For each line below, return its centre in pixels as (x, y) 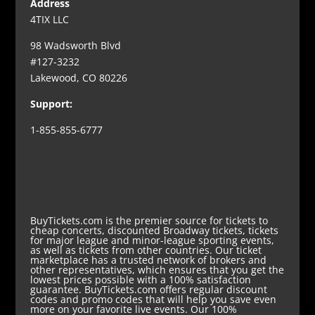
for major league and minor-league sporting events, (152, 240)
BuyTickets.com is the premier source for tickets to (149, 221)
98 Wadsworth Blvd (75, 46)
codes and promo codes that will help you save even (153, 300)
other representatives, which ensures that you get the (157, 270)
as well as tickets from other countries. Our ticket (146, 250)
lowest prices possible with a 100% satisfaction (140, 280)
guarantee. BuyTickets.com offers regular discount (148, 290)
